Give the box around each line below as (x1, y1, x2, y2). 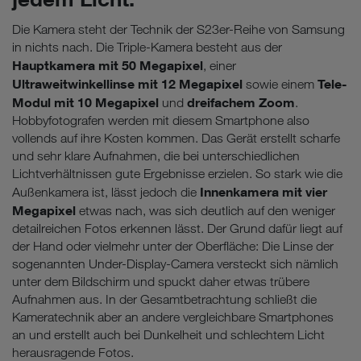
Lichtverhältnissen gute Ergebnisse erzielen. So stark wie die (12, 166, 342, 182)
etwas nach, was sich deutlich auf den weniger (76, 203, 335, 219)
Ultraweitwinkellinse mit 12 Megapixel (12, 76, 243, 93)
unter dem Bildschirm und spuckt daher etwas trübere (12, 274, 309, 290)
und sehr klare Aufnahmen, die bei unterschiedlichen (12, 148, 300, 164)
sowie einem (243, 77, 317, 93)
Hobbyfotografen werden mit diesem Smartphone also (12, 113, 309, 129)
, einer (203, 58, 236, 74)
